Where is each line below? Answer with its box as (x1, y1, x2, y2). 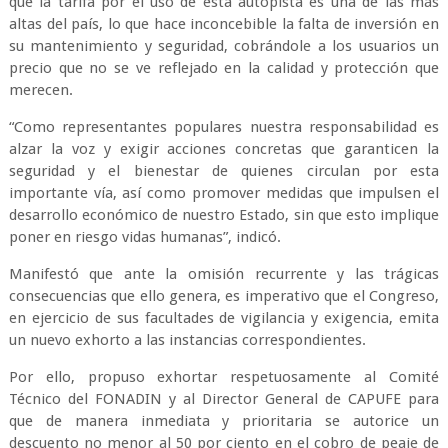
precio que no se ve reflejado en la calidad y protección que (8, 59, 440, 77)
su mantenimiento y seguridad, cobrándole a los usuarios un (8, 37, 440, 55)
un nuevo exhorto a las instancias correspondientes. (8, 331, 366, 349)
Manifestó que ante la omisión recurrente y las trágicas (8, 265, 440, 283)
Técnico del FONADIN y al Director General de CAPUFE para (8, 390, 440, 408)
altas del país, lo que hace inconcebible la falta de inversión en (8, 15, 440, 33)
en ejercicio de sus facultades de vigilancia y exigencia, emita (8, 309, 440, 327)
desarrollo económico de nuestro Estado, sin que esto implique (8, 206, 440, 224)
